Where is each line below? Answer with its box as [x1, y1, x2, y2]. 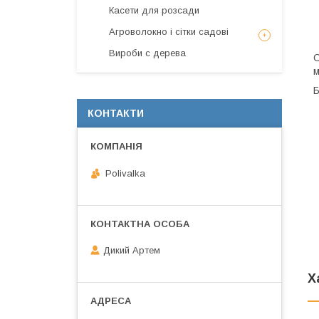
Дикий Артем [103, 245, 160, 256]
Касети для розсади [109, 5, 199, 16]
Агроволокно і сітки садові [109, 26, 229, 37]
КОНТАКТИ [88, 108, 144, 119]
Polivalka [105, 167, 145, 179]
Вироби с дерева [109, 48, 186, 58]
